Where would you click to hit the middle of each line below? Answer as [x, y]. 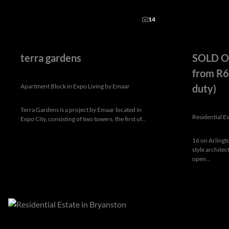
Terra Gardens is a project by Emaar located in [81, 110]
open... [201, 159]
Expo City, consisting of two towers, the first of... [83, 119]
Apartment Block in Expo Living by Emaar [75, 86]
